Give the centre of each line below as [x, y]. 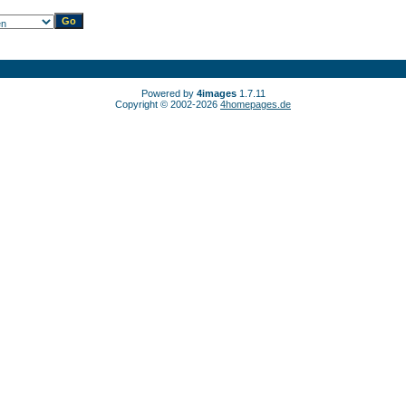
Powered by [169, 93]
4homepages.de [256, 104]
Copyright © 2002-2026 [168, 104]
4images [216, 93]
